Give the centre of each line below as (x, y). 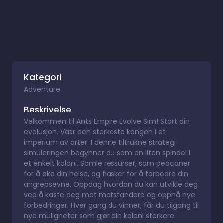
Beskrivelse (48, 109)
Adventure (42, 89)
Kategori (43, 77)
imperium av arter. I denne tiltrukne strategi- (102, 142)
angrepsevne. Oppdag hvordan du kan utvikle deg (111, 184)
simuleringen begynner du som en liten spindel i (107, 153)
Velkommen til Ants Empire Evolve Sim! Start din (107, 121)
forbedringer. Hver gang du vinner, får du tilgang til (111, 205)
